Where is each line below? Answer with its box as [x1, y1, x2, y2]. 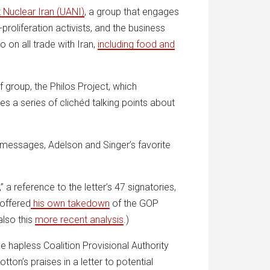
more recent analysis [35, 213, 124, 225]
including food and [98, 38, 175, 50]
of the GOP [110, 197, 159, 209]
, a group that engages [84, 5, 179, 17]
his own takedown [31, 197, 110, 209]
